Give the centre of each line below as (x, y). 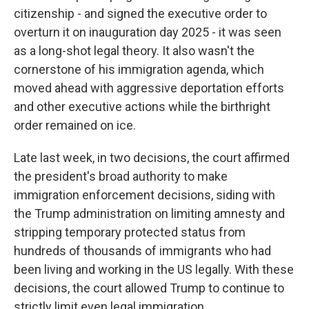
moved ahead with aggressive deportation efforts (149, 88)
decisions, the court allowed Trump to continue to (149, 288)
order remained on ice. (75, 125)
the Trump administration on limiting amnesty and (149, 213)
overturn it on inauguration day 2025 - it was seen (148, 32)
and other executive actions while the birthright (142, 107)
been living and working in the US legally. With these (154, 269)
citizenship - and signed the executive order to (140, 13)
